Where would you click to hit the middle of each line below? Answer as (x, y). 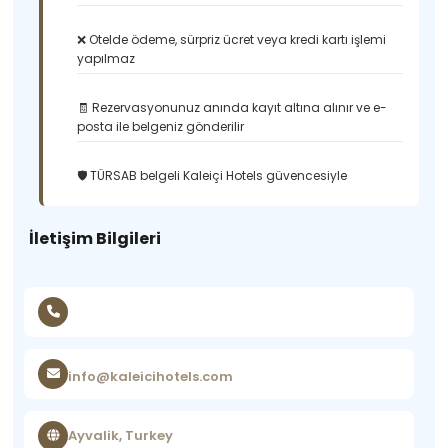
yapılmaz (106, 58)
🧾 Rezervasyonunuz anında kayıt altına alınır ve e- (232, 107)
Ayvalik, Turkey (121, 435)
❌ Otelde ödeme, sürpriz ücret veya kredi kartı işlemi (232, 39)
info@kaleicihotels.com (151, 376)
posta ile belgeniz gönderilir (161, 126)
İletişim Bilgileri (95, 238)
